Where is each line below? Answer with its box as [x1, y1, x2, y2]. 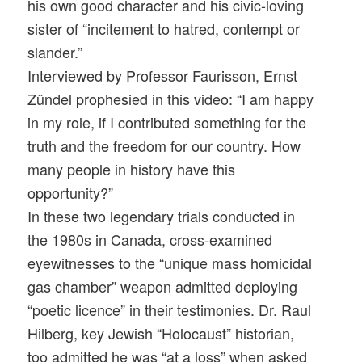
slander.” [27, 41, 83, 63]
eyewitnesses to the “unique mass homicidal [27, 252, 313, 274]
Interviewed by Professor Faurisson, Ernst [27, 65, 298, 86]
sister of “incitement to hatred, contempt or [27, 18, 301, 40]
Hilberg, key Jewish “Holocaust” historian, [27, 322, 295, 344]
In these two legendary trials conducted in [27, 205, 296, 227]
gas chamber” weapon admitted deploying [27, 276, 298, 297]
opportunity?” [27, 182, 114, 204]
